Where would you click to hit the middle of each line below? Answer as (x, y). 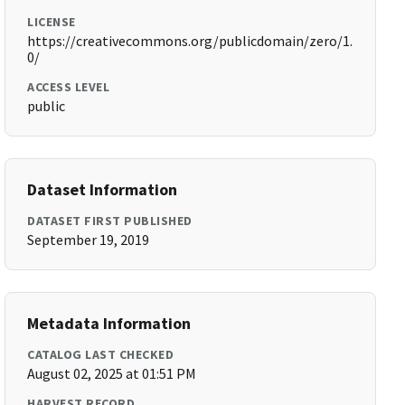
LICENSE (52, 22)
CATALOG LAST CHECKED (101, 354)
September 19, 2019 (89, 240)
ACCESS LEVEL (69, 87)
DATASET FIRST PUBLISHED (110, 221)
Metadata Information (109, 323)
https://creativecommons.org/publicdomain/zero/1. (190, 41)
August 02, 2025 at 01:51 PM (112, 373)
